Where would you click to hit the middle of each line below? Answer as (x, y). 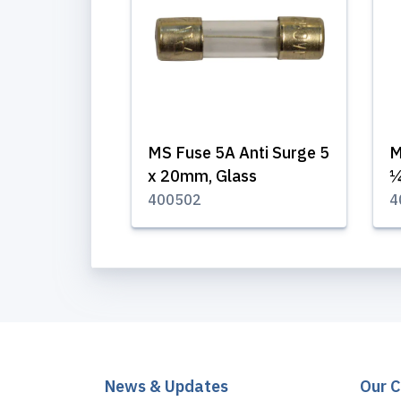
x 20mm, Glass (202, 176)
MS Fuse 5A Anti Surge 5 (239, 153)
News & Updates (166, 386)
